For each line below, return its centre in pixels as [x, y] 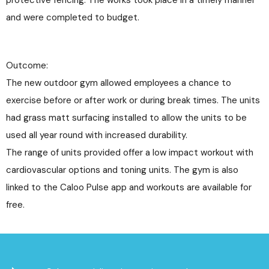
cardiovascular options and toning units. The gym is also [122, 170]
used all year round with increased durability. [97, 135]
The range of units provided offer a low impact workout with [130, 153]
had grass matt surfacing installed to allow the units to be [126, 118]
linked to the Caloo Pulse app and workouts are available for [129, 188]
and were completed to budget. [73, 17]
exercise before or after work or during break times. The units [133, 101]
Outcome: [27, 66]
